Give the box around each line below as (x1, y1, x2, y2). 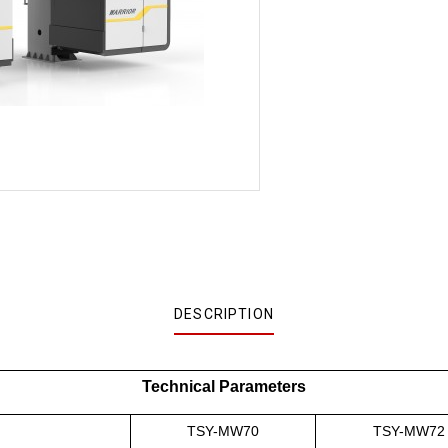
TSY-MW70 (186, 423, 259, 439)
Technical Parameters (142, 378, 306, 395)
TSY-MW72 (372, 423, 445, 439)
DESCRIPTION (174, 306, 274, 322)
